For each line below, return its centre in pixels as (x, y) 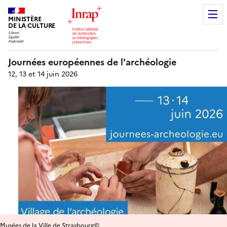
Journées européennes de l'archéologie (92, 62)
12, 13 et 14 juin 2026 (43, 74)
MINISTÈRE (25, 19)
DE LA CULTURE (32, 26)
